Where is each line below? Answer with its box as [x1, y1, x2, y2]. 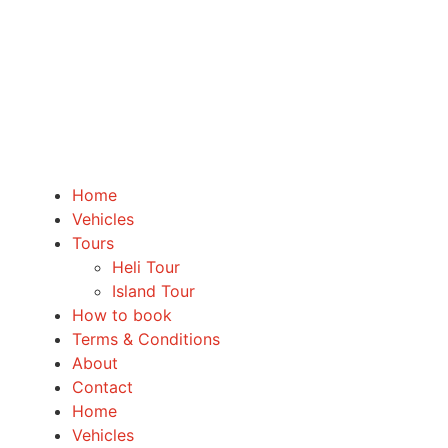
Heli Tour [112, 257, 180, 278]
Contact [72, 377, 133, 398]
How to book [72, 305, 172, 326]
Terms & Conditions [72, 329, 220, 350]
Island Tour [112, 281, 195, 302]
